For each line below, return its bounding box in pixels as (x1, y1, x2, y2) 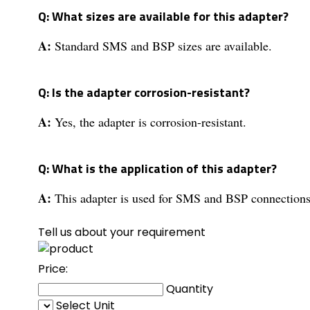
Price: (38, 260, 71, 277)
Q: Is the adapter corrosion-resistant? (38, 82, 250, 102)
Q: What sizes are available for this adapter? (38, 6, 289, 26)
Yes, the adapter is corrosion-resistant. (55, 113, 246, 130)
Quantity (166, 280, 213, 297)
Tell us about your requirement (38, 224, 206, 240)
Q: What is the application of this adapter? (38, 158, 277, 178)
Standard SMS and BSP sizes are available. (55, 37, 272, 54)
